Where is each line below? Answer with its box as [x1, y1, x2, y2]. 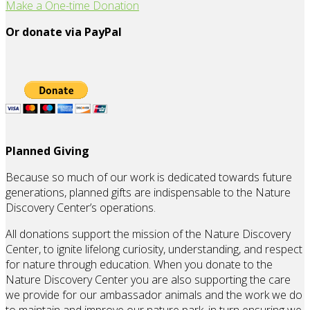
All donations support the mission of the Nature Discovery [6, 226, 291, 242]
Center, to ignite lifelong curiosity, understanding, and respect [6, 241, 302, 257]
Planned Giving [6, 143, 89, 159]
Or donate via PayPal [6, 24, 122, 40]
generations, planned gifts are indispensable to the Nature [6, 185, 291, 201]
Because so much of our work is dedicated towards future [6, 170, 292, 185]
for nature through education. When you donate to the [6, 257, 273, 273]
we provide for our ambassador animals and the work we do [6, 287, 302, 303]
